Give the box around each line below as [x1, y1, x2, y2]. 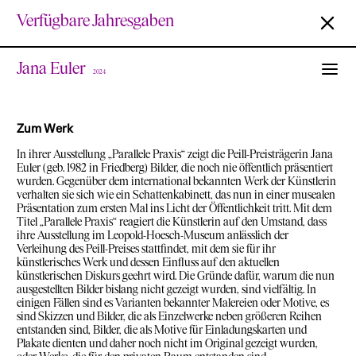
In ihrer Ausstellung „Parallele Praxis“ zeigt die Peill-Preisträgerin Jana [17, 149, 333, 161]
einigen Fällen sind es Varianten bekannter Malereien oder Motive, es [17, 297, 329, 309]
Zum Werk [17, 123, 73, 136]
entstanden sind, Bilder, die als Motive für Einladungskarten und [17, 324, 307, 336]
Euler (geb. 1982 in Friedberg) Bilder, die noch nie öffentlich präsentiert [17, 162, 333, 174]
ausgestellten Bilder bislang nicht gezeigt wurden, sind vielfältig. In [17, 284, 316, 296]
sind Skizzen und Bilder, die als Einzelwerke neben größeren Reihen [17, 311, 322, 323]
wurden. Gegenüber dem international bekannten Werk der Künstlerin [17, 176, 336, 188]
